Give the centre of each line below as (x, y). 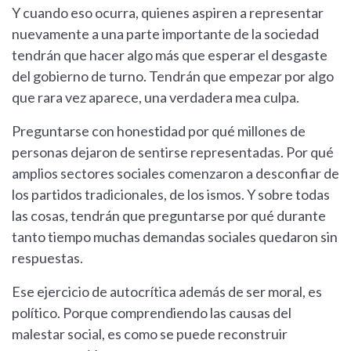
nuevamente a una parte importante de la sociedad (165, 34)
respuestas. (47, 258)
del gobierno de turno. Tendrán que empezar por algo (173, 76)
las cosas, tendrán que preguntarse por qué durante (169, 216)
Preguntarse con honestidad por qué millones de (159, 131)
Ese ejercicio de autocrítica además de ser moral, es (167, 292)
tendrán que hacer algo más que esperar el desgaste (170, 55)
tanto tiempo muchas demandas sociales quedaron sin (175, 237)
